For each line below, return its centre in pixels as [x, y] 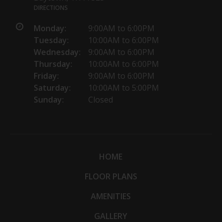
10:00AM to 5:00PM [124, 88]
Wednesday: [57, 52]
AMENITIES [111, 196]
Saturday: [52, 88]
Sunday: [49, 100]
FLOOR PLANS [111, 177]
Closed [101, 100]
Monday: [50, 28]
